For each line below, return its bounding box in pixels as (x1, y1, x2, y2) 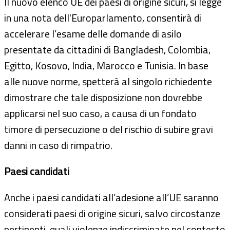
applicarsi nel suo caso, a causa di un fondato (4, 105, 197, 121)
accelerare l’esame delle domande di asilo (4, 25, 182, 42)
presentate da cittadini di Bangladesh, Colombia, (4, 41, 210, 57)
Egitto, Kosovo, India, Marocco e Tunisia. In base (4, 57, 208, 73)
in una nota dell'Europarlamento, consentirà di (4, 9, 201, 26)
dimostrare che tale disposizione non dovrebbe (4, 89, 202, 105)
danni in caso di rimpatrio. (4, 137, 112, 153)
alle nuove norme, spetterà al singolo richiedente (4, 73, 212, 89)
